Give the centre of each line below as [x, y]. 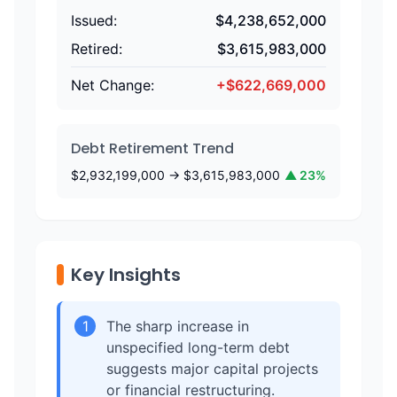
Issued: [94, 20]
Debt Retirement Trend [152, 148]
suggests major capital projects [212, 369]
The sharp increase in [178, 326]
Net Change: [113, 85]
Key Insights [126, 275]
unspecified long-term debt [198, 347]
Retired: [97, 49]
